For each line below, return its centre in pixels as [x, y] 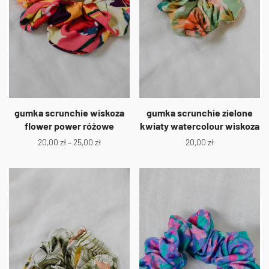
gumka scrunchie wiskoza [69, 112]
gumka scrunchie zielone [200, 112]
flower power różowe [69, 125]
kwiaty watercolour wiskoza [200, 125]
